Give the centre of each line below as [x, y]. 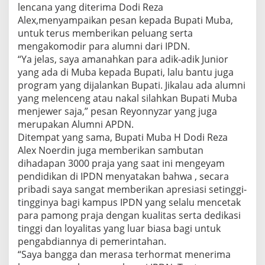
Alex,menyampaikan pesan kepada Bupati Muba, [125, 20]
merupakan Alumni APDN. [76, 124]
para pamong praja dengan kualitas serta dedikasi [129, 215]
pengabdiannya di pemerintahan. [92, 241]
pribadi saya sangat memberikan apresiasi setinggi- [132, 189]
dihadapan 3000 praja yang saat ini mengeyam [121, 163]
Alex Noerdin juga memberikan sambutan [111, 150]
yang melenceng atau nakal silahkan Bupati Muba [127, 98]
